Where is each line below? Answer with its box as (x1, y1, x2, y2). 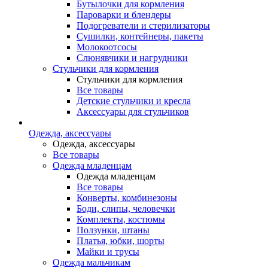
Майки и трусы (77, 246, 139, 257)
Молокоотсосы (77, 42, 137, 52)
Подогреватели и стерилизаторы (77, 20, 210, 31)
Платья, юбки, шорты (77, 236, 165, 246)
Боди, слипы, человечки (77, 203, 175, 214)
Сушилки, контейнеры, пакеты (77, 31, 203, 41)
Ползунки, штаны (77, 225, 150, 235)
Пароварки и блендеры (77, 10, 171, 20)
